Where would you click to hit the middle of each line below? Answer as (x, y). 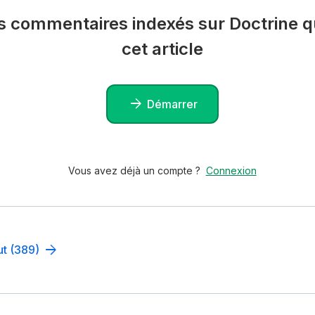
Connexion (231, 171)
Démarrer (172, 104)
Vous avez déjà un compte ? (134, 171)
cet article (162, 49)
